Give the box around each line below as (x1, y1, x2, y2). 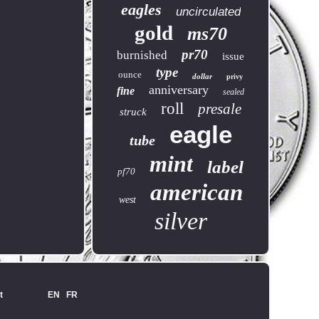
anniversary (149, 83, 209, 97)
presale (198, 100, 242, 117)
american (150, 179, 243, 205)
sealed (223, 87, 245, 97)
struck (120, 106, 147, 117)
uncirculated (175, 5, 241, 19)
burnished (117, 48, 168, 62)
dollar (192, 72, 213, 80)
